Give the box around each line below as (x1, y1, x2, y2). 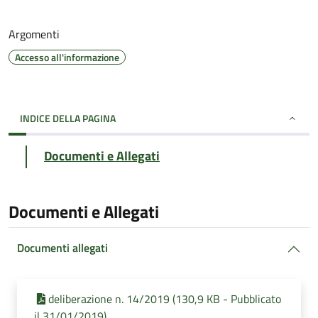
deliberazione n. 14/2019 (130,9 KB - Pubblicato (48, 290, 281, 307)
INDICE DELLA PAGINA (20, 111, 116, 126)
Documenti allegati (17, 239, 108, 256)
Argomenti (9, 26, 60, 43)
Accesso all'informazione (15, 50, 119, 65)
